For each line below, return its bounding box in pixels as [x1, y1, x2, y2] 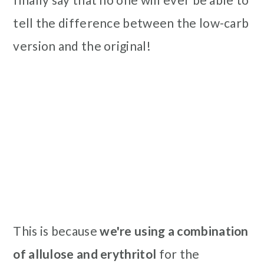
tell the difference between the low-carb [13, 15, 249, 30]
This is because [13, 223, 100, 238]
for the [156, 246, 200, 261]
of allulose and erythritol [13, 246, 157, 261]
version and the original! [13, 38, 151, 53]
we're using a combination [100, 223, 249, 238]
